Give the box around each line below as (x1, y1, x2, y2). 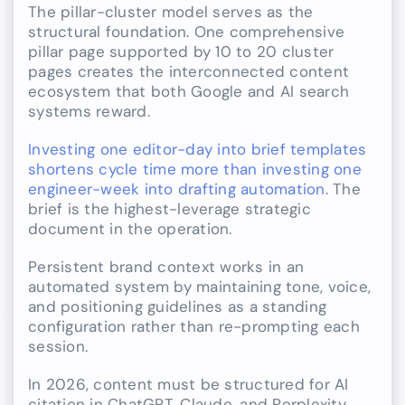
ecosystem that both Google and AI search (28, 81, 350, 102)
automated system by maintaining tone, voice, (28, 277, 372, 297)
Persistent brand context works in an (28, 257, 305, 278)
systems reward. (28, 101, 150, 122)
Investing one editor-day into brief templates (28, 139, 367, 160)
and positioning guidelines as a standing (28, 297, 327, 317)
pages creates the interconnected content (28, 61, 350, 82)
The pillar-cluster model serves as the (28, 2, 314, 23)
